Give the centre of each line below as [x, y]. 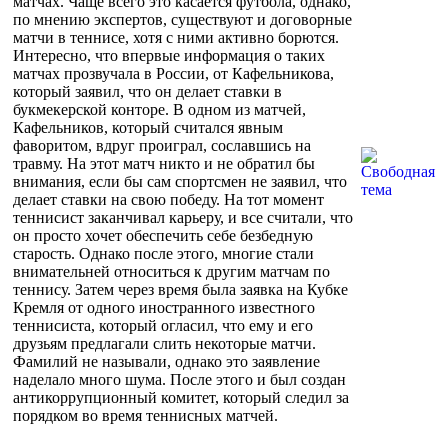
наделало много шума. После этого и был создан [179, 379]
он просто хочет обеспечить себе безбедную [163, 235]
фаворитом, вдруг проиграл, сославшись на [162, 145]
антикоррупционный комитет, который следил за [181, 397]
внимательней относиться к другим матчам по [171, 271]
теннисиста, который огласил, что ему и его [163, 325]
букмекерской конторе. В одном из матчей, [159, 109]
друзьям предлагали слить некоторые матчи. [164, 343]
